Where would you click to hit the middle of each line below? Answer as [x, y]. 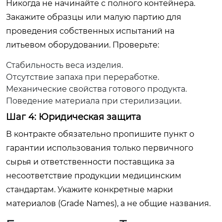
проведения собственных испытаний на [90, 31]
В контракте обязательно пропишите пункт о [100, 134]
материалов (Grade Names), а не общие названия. [108, 203]
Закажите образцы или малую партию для [94, 17]
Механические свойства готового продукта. [96, 89]
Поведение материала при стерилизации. [94, 101]
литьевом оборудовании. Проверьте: [83, 45]
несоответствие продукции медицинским [94, 175]
